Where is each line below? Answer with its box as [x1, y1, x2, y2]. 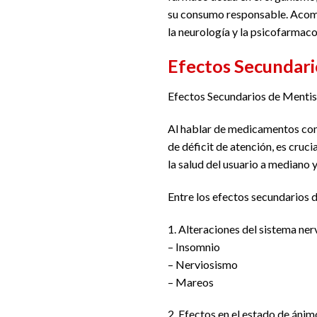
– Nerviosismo [168, 257, 238, 271]
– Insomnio [168, 239, 220, 253]
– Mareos [168, 275, 214, 289]
